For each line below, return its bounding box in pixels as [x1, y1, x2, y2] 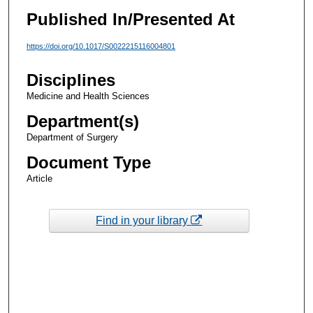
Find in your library [96, 214, 191, 226]
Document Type [26, 153, 151, 173]
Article [26, 173, 52, 184]
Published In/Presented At [26, 9, 235, 29]
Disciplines [26, 71, 115, 90]
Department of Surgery [26, 132, 118, 143]
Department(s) [26, 112, 139, 131]
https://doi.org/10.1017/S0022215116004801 [26, 41, 175, 50]
